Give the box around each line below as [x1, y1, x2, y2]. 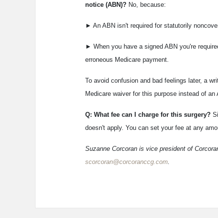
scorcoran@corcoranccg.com [85, 158, 168, 165]
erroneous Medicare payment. [85, 55, 169, 63]
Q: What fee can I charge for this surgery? [85, 110, 213, 118]
